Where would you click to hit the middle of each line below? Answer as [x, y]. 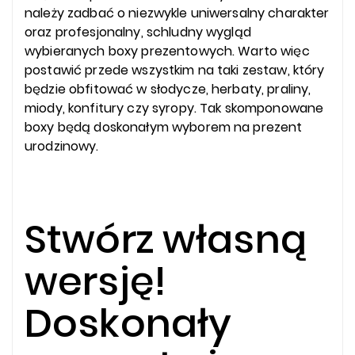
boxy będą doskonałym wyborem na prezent [164, 127]
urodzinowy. [62, 146]
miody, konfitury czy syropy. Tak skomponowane [174, 108]
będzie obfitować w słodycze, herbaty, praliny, [168, 89]
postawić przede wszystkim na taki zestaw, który [175, 70]
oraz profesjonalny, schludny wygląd [138, 32]
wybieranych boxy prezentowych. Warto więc [167, 51]
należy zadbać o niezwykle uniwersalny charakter [177, 13]
